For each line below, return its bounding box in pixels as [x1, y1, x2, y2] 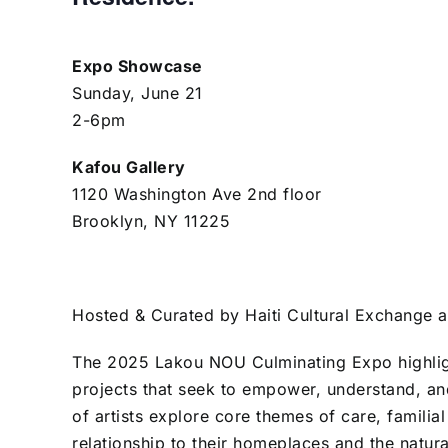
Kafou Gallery [72, 157, 186, 178]
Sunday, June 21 [72, 83, 203, 104]
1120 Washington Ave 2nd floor [72, 184, 322, 205]
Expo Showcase [72, 56, 203, 77]
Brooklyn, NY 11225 [72, 211, 230, 232]
